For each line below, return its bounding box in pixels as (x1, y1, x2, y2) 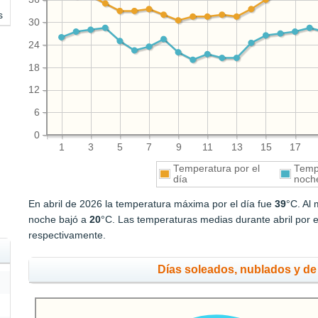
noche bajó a (28, 214, 90, 226)
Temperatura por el (172, 163, 260, 175)
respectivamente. (28, 229, 106, 241)
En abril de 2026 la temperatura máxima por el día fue (28, 198, 275, 210)
